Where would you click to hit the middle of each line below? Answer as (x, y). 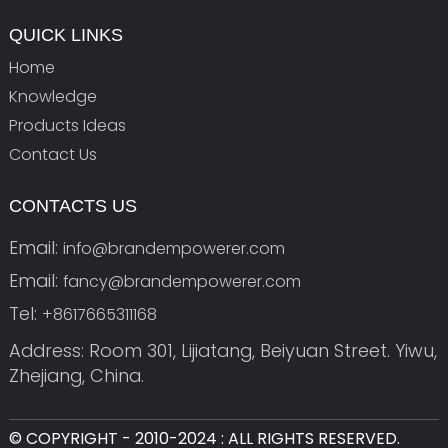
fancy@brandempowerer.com (181, 281)
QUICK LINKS (65, 34)
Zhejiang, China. (76, 376)
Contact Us (52, 154)
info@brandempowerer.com (173, 248)
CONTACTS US (72, 205)
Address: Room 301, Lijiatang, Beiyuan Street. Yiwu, (222, 351)
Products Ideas (67, 125)
